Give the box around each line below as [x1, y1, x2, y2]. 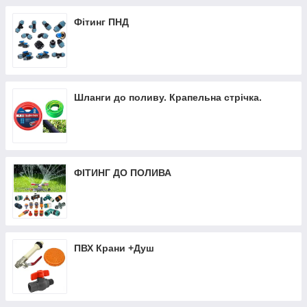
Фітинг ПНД [74, 16, 129, 27]
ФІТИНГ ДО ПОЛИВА [74, 167, 171, 178]
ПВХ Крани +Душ [74, 243, 154, 254]
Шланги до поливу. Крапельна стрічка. [74, 92, 262, 103]
